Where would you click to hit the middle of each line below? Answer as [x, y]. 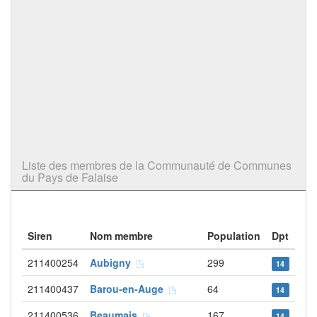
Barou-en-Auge [129, 289]
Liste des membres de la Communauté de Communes [157, 165]
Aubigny [113, 263]
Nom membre [121, 236]
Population [234, 236]
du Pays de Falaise [70, 177]
